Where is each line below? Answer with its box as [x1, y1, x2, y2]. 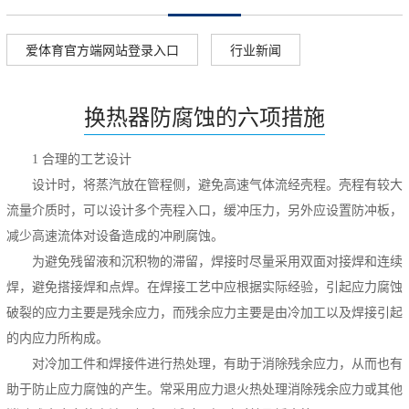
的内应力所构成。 [6, 331, 109, 345]
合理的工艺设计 [42, 152, 131, 166]
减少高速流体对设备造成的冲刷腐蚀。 [6, 229, 224, 243]
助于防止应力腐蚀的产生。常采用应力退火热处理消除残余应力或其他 [6, 383, 403, 396]
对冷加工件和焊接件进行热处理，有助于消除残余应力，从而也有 [32, 357, 403, 371]
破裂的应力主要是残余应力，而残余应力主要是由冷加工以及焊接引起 [6, 306, 403, 320]
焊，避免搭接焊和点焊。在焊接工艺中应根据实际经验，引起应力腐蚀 [6, 280, 403, 294]
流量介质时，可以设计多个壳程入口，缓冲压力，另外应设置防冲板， [6, 204, 403, 217]
